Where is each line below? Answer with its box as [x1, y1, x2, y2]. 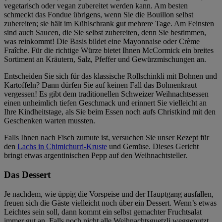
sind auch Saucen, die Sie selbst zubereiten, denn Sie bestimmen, [4, 28, 206, 37]
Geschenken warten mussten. [4, 116, 95, 125]
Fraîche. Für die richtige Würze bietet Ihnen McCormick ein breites [4, 46, 214, 55]
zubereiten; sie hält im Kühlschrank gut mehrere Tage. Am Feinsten [4, 19, 214, 28]
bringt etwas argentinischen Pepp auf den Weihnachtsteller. [4, 151, 187, 160]
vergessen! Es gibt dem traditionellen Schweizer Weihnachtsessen [4, 90, 209, 99]
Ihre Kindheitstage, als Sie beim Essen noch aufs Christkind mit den [4, 108, 216, 116]
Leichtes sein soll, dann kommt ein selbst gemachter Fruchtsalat [4, 207, 202, 216]
